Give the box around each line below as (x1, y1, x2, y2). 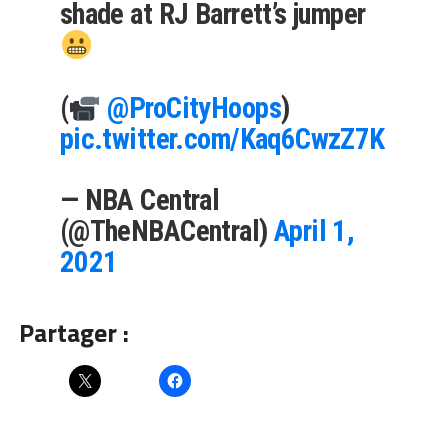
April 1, (273, 213, 355, 248)
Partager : (18, 312, 129, 352)
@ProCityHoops (107, 90, 281, 125)
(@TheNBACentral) (59, 213, 274, 248)
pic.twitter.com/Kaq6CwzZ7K (59, 121, 385, 156)
